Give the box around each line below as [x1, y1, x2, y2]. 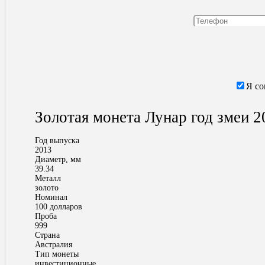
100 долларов [35, 202, 82, 212]
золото [35, 183, 59, 193]
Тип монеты [35, 250, 79, 259]
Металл [35, 174, 61, 183]
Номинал [35, 193, 67, 202]
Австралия [35, 240, 72, 250]
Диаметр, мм [35, 155, 81, 164]
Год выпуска [35, 136, 79, 146]
